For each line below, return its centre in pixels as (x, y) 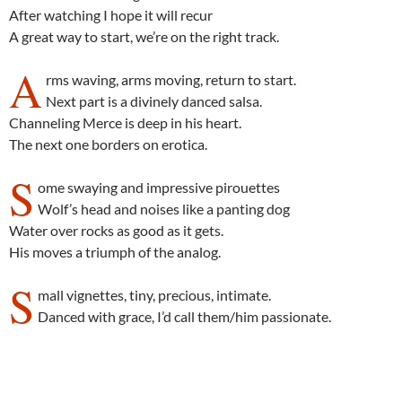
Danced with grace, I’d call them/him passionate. (185, 316)
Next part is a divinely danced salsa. (154, 101)
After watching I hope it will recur (111, 15)
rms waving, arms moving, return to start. (171, 79)
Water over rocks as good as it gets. (116, 230)
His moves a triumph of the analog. (115, 252)
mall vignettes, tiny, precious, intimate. (155, 295)
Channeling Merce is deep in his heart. (125, 122)
